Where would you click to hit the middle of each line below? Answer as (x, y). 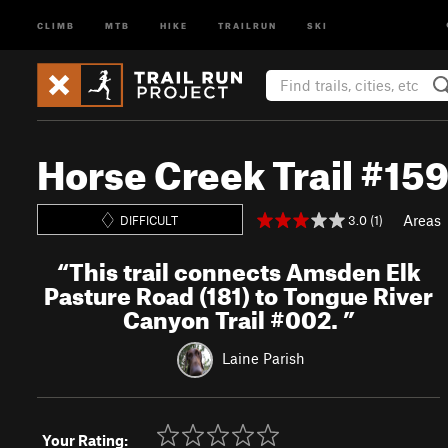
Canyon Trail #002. (232, 316)
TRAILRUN (247, 24)
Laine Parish (264, 357)
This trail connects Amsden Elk (244, 268)
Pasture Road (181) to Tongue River (239, 292)
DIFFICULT (149, 219)
